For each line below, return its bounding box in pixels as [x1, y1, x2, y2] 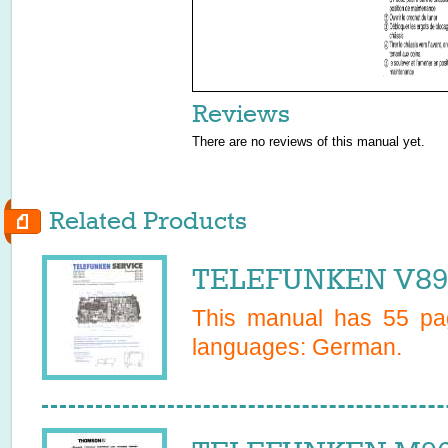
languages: [192, 334, 312, 360]
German [312, 334, 396, 360]
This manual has [192, 305, 383, 331]
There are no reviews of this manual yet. [192, 134, 425, 149]
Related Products [49, 207, 247, 235]
